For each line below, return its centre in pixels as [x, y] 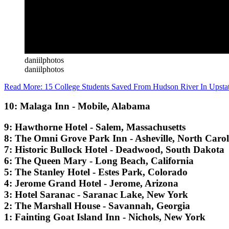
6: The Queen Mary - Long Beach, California [99, 161]
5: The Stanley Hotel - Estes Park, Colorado [96, 172]
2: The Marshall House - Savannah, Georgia [97, 206]
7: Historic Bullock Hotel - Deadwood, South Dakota [114, 150]
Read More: [24, 86]
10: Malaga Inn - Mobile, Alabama [77, 106]
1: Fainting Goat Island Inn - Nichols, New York [105, 217]
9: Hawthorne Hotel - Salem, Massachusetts [95, 127]
